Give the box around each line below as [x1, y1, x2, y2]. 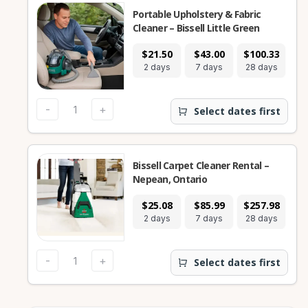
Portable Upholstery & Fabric [133, 8, 261, 21]
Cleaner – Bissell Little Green [133, 21, 260, 34]
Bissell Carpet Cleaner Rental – [133, 159, 269, 172]
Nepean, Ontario [133, 173, 207, 186]
